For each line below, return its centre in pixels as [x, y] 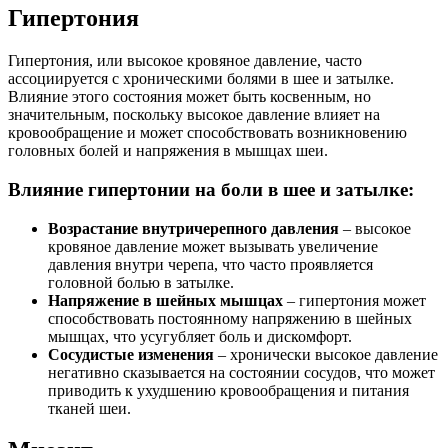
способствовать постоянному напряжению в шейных [230, 318]
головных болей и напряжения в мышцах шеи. [168, 151]
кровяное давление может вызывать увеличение [213, 246]
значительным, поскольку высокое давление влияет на [194, 115]
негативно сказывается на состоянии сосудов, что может [241, 372]
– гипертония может [354, 300]
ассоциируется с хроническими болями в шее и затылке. [201, 79]
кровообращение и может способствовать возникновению [207, 133]
